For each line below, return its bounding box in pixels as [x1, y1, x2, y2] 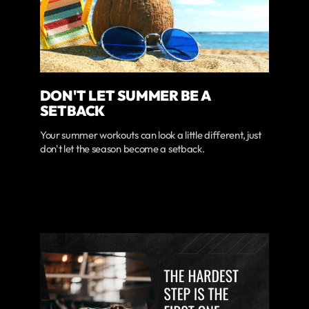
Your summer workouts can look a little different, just [39, 128, 261, 142]
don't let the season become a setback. [39, 142, 205, 156]
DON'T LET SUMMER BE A [39, 86, 210, 105]
